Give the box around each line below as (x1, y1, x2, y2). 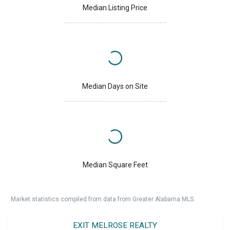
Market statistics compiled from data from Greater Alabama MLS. (11, 195, 195, 203)
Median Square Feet (82, 160, 148, 169)
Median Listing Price (83, 3, 147, 12)
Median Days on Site (82, 82, 148, 90)
